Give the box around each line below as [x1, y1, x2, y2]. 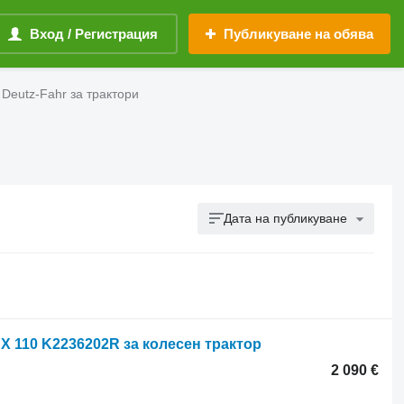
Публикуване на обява [224, 26, 373, 41]
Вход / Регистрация [30, 26, 158, 41]
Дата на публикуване [224, 211, 348, 225]
